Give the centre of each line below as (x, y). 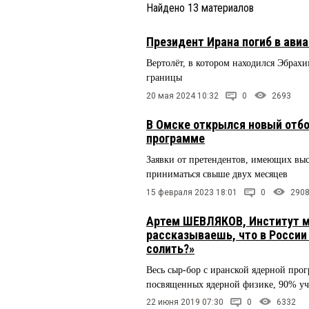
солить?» (170, 248)
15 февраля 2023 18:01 (192, 192)
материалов (226, 8)
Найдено (167, 8)
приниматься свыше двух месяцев (217, 174)
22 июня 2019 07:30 (185, 302)
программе (176, 138)
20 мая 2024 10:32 (182, 96)
